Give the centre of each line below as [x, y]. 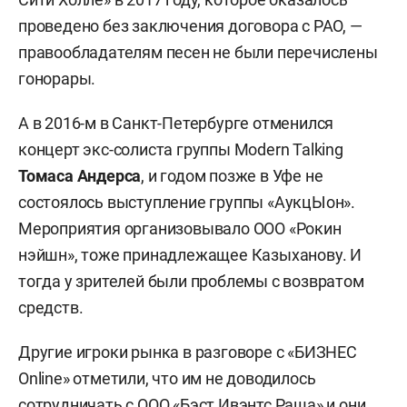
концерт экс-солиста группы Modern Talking [181, 149]
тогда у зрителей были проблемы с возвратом [191, 281]
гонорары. [57, 78]
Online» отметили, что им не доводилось [167, 378]
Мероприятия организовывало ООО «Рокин [180, 228]
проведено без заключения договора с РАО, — [190, 25]
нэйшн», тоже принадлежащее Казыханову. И [190, 254]
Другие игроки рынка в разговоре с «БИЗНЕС [188, 352]
